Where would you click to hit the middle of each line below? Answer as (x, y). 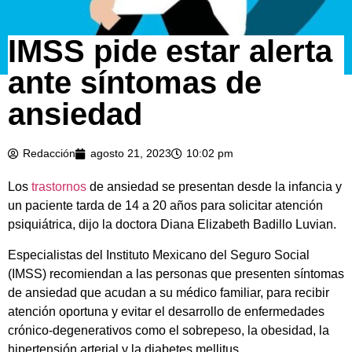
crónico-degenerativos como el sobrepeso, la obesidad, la (169, 330)
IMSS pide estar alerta (170, 51)
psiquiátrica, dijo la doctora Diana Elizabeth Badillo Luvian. (172, 225)
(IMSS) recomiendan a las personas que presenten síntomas (176, 273)
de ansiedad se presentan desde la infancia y (214, 187)
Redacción (49, 154)
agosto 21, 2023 (131, 154)
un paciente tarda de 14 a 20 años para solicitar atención (165, 206)
